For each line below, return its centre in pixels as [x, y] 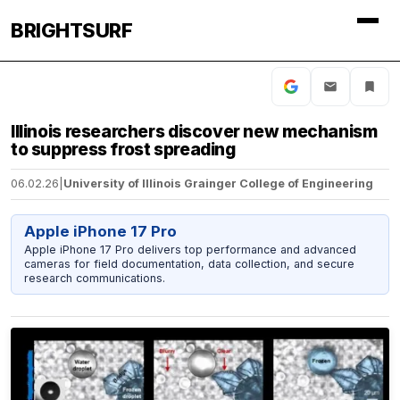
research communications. [94, 278]
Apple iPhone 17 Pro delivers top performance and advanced [190, 249]
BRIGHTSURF [71, 30]
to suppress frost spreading [123, 149]
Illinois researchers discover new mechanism [194, 131]
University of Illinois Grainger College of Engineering [218, 184]
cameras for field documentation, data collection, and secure [189, 263]
